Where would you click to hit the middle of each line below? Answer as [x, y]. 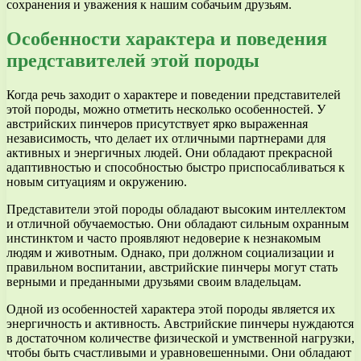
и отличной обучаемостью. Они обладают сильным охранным [178, 224]
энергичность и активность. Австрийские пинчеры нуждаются [180, 324]
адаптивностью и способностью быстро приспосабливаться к [176, 168]
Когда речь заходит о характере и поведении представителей [174, 95]
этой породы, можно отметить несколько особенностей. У [166, 110]
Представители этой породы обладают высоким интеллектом [176, 210]
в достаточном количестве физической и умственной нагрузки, [180, 338]
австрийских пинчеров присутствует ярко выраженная [157, 124]
